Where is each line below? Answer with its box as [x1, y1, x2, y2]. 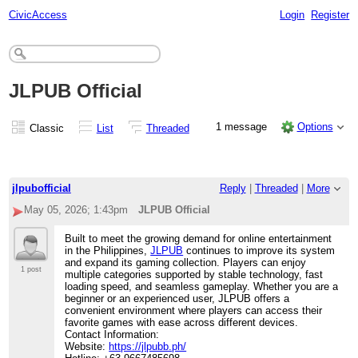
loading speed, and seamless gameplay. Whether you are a [65, 280, 339, 293]
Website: [65, 340, 109, 353]
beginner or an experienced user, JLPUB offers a [65, 292, 290, 305]
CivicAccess [8, 8, 67, 21]
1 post [21, 265, 42, 274]
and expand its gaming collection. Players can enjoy [65, 257, 307, 269]
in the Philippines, [65, 245, 151, 257]
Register [311, 8, 350, 21]
